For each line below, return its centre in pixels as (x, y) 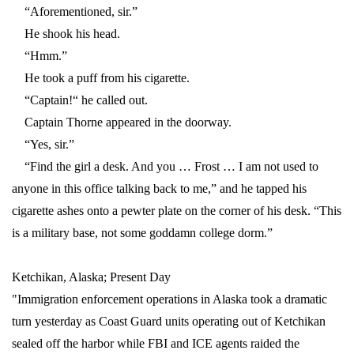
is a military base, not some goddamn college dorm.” (142, 233)
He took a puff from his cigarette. (101, 78)
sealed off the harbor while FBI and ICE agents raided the (156, 344)
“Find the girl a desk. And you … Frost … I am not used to (165, 167)
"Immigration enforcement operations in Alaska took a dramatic (169, 299)
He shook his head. (66, 34)
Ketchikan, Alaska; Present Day (91, 277)
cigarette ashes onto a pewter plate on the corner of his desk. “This (177, 211)
